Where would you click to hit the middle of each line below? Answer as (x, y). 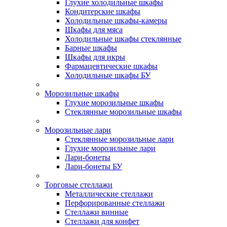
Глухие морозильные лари (110, 148)
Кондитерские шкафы (103, 11)
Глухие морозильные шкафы (114, 103)
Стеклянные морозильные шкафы (123, 112)
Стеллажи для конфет (102, 221)
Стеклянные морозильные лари (119, 139)
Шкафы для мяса (94, 30)
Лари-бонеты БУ (93, 166)
